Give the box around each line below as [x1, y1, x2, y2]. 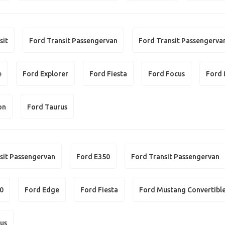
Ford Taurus [27, 102, 68, 111]
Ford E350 [76, 152, 110, 161]
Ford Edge [25, 185, 60, 194]
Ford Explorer [23, 69, 69, 78]
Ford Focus [148, 69, 185, 78]
